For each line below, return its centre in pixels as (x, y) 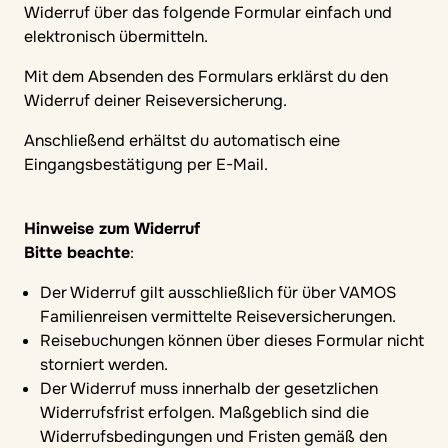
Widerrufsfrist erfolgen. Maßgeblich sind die (204, 412)
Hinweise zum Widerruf (112, 228)
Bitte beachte (77, 252)
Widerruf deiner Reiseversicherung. (155, 100)
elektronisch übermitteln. (116, 36)
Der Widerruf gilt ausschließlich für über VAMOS (218, 292)
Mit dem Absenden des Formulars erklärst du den (206, 76)
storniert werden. (104, 364)
